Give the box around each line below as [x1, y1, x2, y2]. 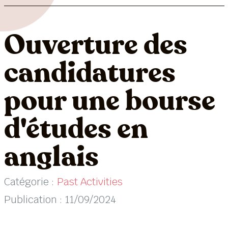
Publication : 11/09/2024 [4, 192, 116, 206]
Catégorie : [4, 175, 57, 188]
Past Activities [56, 175, 123, 188]
